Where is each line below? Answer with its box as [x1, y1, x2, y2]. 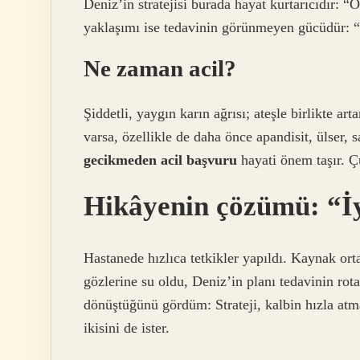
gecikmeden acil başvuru [84, 152, 237, 169]
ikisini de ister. [84, 319, 170, 336]
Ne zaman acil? [84, 55, 236, 81]
